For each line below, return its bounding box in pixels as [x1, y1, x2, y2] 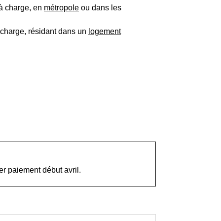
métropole [44, 3, 79, 12]
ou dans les [79, 3, 121, 12]
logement [88, 27, 121, 36]
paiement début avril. [6, 166, 81, 175]
